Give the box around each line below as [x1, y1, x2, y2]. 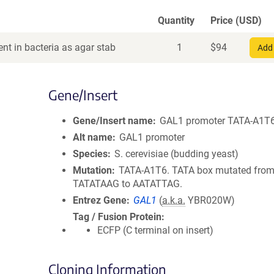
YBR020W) [185, 194, 235, 206]
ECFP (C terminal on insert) [97, 224, 213, 236]
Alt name [73, 131, 113, 143]
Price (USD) [210, 15, 262, 26]
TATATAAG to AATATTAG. [73, 178, 182, 190]
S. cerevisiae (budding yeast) [114, 148, 239, 160]
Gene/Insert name [73, 115, 153, 127]
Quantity [158, 15, 194, 26]
